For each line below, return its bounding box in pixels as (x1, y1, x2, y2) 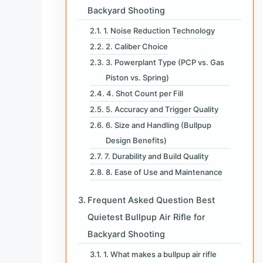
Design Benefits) (105, 135, 167, 145)
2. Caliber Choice (105, 41, 168, 51)
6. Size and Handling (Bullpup (105, 120, 211, 130)
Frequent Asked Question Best (87, 194, 215, 205)
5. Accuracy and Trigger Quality (105, 104, 218, 114)
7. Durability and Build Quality (104, 151, 208, 161)
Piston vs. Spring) (105, 72, 169, 82)
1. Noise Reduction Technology (103, 25, 215, 35)
